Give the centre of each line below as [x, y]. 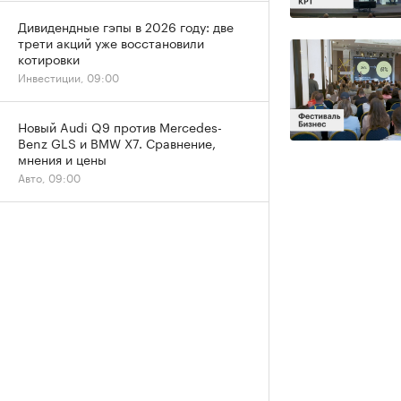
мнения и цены [62, 158]
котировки [49, 58]
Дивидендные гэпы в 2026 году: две [126, 26]
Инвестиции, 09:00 [68, 77]
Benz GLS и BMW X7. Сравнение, [117, 142]
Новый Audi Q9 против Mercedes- [120, 126]
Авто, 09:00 [49, 177]
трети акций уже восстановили [111, 42]
